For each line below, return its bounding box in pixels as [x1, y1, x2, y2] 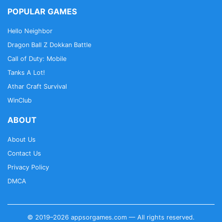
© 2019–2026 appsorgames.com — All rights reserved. [27, 213, 195, 221]
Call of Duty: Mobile [7, 55, 66, 62]
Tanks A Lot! [7, 68, 45, 76]
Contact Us [7, 149, 41, 157]
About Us [7, 135, 36, 143]
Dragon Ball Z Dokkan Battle [7, 41, 91, 49]
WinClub [7, 96, 32, 104]
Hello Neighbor [7, 27, 53, 35]
